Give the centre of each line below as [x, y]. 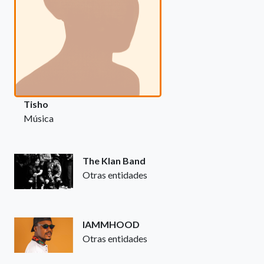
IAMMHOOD [111, 224]
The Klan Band [114, 160]
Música [39, 118]
